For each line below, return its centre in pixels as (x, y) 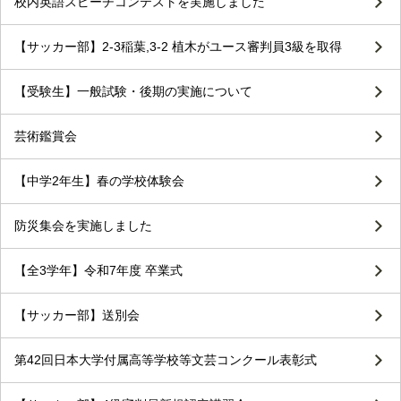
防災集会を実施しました (83, 226)
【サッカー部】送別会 (77, 316)
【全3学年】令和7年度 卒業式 (98, 271)
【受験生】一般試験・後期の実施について (133, 92)
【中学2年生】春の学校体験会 (99, 181)
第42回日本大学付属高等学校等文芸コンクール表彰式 (166, 360)
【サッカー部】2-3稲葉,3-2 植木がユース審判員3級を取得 (178, 47)
